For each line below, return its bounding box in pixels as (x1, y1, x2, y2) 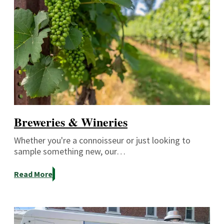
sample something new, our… (14, 145, 125, 157)
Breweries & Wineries (14, 113, 127, 131)
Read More (14, 169, 52, 179)
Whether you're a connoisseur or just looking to (14, 134, 190, 146)
